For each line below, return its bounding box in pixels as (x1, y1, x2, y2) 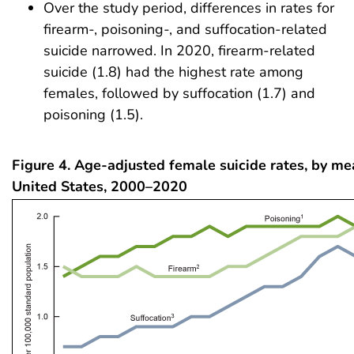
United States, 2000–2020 (12, 176, 187, 196)
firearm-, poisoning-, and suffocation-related (43, 19, 327, 39)
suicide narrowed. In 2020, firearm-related (43, 40, 315, 60)
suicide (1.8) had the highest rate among (43, 62, 303, 81)
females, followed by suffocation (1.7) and (43, 83, 315, 103)
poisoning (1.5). (43, 104, 143, 124)
